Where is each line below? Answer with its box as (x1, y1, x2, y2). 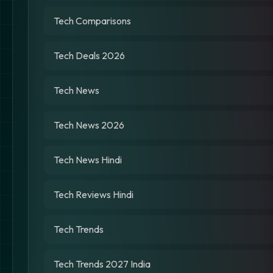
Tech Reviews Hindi (54, 188, 133, 200)
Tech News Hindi (54, 154, 122, 166)
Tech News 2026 (54, 119, 124, 131)
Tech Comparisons (54, 15, 131, 27)
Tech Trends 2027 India (54, 258, 151, 270)
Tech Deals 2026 (54, 49, 125, 62)
